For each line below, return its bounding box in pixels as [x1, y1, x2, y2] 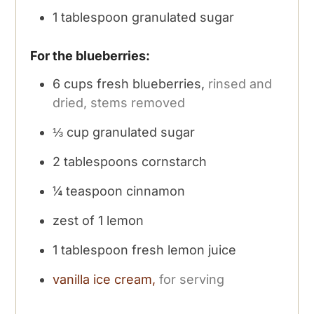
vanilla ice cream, [53, 272, 156, 287]
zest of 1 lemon [53, 213, 144, 228]
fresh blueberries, [97, 76, 205, 92]
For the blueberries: [30, 48, 151, 64]
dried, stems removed [53, 95, 186, 111]
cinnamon [126, 184, 186, 199]
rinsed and [208, 76, 273, 92]
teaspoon [66, 184, 123, 199]
